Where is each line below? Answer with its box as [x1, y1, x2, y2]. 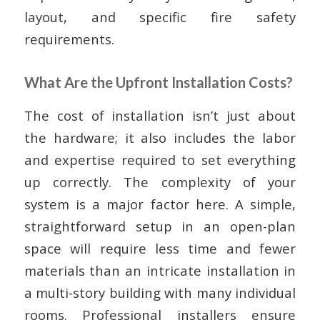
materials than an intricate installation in [24, 261, 296, 279]
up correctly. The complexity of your [24, 172, 296, 191]
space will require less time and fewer [24, 239, 296, 257]
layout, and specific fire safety [24, 8, 296, 26]
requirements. [24, 30, 114, 48]
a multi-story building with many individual [24, 283, 296, 301]
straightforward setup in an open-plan [24, 216, 296, 235]
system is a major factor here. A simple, [24, 194, 296, 213]
